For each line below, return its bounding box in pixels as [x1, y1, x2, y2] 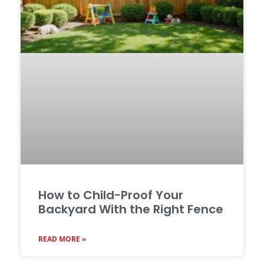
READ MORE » [38, 234, 86, 245]
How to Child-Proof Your [38, 187, 183, 204]
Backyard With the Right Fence [38, 201, 223, 218]
